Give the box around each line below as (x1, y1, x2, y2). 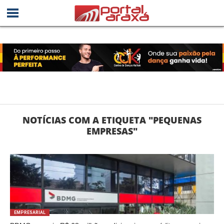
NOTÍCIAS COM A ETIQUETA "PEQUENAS (22, 114, 201, 126)
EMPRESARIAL (13, 210, 45, 215)
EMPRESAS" (86, 125, 137, 137)
